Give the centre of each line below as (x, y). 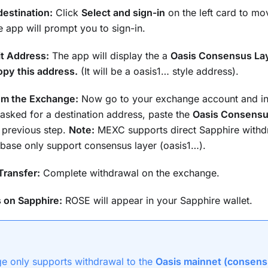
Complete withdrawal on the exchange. (130, 173)
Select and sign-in (123, 13)
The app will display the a (110, 56)
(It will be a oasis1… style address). (158, 71)
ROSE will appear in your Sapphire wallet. (157, 201)
